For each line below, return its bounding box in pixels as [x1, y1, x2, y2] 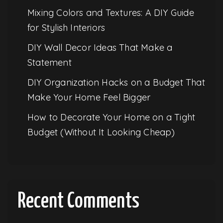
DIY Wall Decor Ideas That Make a [27, 41, 173, 53]
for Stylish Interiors [27, 21, 106, 33]
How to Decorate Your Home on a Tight [27, 111, 196, 123]
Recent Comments [17, 191, 139, 212]
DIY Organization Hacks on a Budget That [27, 76, 205, 88]
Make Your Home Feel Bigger [27, 91, 151, 103]
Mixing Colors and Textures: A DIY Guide [27, 6, 194, 18]
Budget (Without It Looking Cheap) [27, 126, 175, 138]
